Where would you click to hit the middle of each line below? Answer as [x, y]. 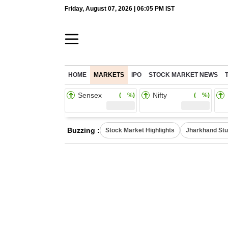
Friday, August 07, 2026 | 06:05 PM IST [120, 9]
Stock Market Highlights [140, 130]
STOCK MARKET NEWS [183, 75]
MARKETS [109, 75]
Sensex [90, 95]
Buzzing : [83, 130]
